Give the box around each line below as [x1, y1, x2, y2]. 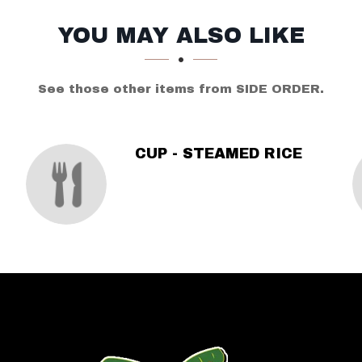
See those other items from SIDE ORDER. [38, 82, 324, 95]
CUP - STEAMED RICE [134, 145, 302, 162]
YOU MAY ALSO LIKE [57, 23, 305, 48]
